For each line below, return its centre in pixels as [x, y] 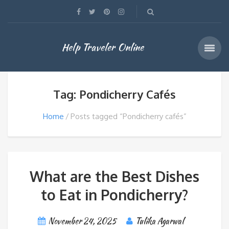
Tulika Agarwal [159, 221]
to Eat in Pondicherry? [114, 195]
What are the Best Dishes [114, 176]
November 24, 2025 [82, 221]
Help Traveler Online [103, 47]
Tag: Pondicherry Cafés [114, 94]
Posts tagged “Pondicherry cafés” [128, 116]
